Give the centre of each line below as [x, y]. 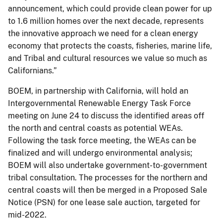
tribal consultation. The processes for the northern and [108, 177]
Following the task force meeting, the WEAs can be [102, 140]
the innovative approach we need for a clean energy [103, 33]
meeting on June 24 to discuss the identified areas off [106, 115]
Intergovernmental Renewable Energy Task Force [99, 103]
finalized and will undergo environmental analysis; [100, 153]
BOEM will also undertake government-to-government [108, 165]
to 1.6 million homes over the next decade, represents [106, 21]
